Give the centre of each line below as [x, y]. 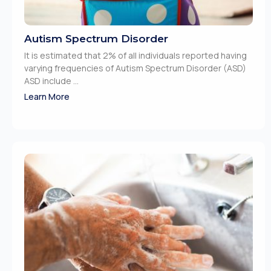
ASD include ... [51, 80]
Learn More [47, 96]
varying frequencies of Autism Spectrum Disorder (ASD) [135, 68]
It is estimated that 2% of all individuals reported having [135, 55]
